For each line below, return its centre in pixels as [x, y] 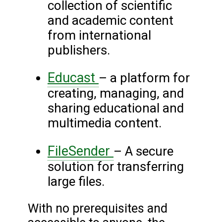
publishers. [80, 50]
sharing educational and [116, 108]
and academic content [111, 21]
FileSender [81, 151]
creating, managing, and [116, 93]
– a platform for [144, 78]
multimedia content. [106, 123]
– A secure [143, 151]
